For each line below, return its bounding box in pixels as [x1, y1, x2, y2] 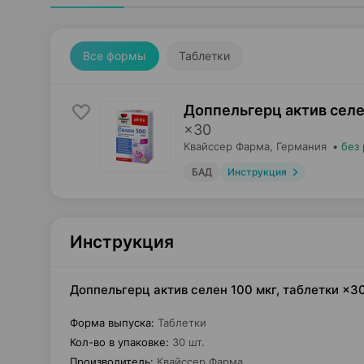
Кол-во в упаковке [70, 336, 166, 349]
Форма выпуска [70, 316, 151, 329]
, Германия [270, 140, 327, 153]
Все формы [83, 49, 146, 63]
